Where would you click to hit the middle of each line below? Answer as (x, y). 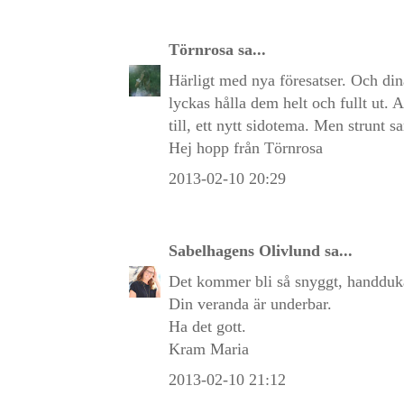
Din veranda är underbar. (250, 303)
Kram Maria (209, 349)
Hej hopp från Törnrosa (246, 147)
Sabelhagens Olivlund (244, 250)
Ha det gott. (207, 326)
